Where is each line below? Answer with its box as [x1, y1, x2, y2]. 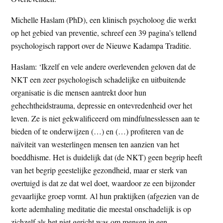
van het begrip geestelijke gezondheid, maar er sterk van [11, 164, 188, 175]
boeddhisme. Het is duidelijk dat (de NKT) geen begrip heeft [11, 151, 203, 162]
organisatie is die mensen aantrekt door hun [11, 87, 147, 98]
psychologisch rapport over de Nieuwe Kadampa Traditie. [11, 40, 192, 51]
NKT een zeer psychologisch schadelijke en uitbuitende [11, 74, 186, 85]
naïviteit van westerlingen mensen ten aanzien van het [11, 138, 180, 149]
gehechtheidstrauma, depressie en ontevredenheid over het [11, 100, 193, 111]
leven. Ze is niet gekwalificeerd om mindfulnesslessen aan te [11, 112, 200, 123]
